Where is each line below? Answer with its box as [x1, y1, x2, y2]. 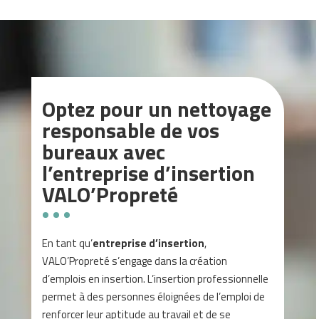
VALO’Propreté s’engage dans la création [42, 253, 228, 270]
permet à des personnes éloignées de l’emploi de [42, 288, 266, 305]
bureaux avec [42, 135, 166, 169]
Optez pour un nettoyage [42, 93, 272, 126]
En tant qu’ [42, 235, 93, 252]
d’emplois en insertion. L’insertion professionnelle [42, 271, 269, 288]
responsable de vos [42, 114, 220, 147]
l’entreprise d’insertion [42, 157, 256, 190]
